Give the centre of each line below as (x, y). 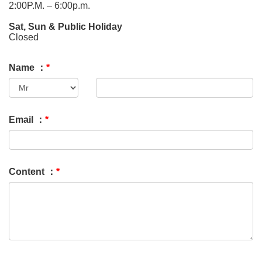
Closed (24, 37)
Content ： (32, 172)
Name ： (27, 68)
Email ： (27, 120)
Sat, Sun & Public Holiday (65, 27)
